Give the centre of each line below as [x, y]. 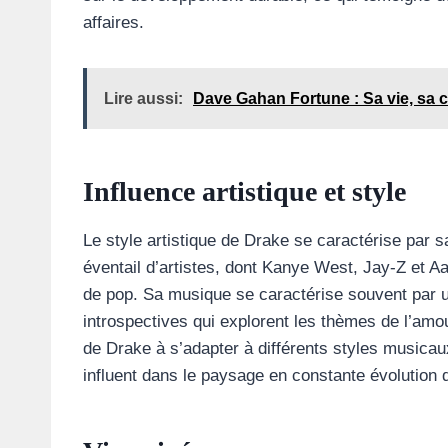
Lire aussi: [143, 99]
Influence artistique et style [244, 192]
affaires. [113, 23]
